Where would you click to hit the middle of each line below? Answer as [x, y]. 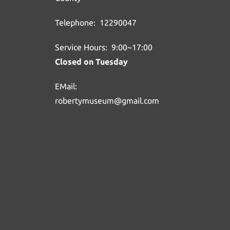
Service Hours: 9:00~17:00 [105, 47]
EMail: [67, 87]
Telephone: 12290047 [96, 23]
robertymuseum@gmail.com [107, 101]
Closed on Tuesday [91, 62]
